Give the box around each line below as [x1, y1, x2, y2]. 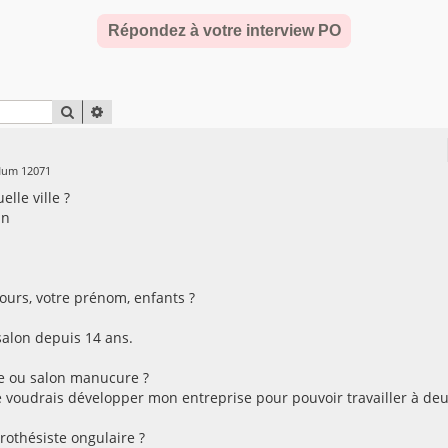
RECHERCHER [75, 102, 159, 121]
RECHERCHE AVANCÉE [105, 102, 242, 121]
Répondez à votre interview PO [107, 22, 341, 39]
